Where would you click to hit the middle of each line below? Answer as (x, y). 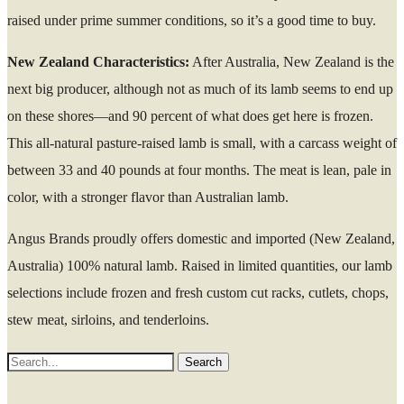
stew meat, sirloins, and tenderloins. (108, 320)
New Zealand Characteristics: (98, 62)
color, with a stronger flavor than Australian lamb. (148, 197)
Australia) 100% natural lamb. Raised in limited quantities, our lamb (200, 266)
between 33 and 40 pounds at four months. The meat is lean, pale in (199, 170)
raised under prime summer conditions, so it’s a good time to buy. (192, 20)
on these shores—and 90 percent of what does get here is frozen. (190, 116)
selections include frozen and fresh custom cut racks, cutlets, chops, (198, 293)
